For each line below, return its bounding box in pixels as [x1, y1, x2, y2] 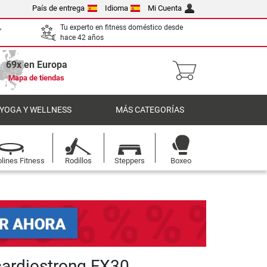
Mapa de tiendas [8, 73, 64, 82]
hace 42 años [60, 33, 104, 42]
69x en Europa [5, 59, 67, 70]
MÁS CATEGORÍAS [116, 105, 184, 115]
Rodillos [64, 156, 92, 165]
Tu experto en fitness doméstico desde [60, 23, 183, 32]
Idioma [104, 4, 128, 13]
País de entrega [32, 4, 85, 13]
